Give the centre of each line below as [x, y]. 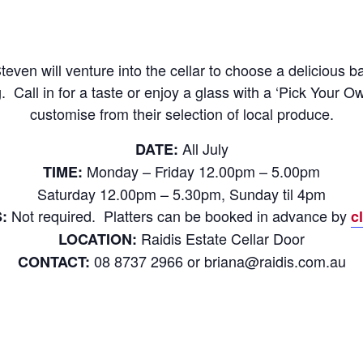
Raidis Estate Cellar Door [223, 238]
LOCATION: [100, 239]
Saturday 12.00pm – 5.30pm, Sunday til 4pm [181, 194]
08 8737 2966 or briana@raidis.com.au [218, 261]
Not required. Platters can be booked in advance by [179, 216]
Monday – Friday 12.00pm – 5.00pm [201, 171]
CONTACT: [53, 262]
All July [203, 148]
